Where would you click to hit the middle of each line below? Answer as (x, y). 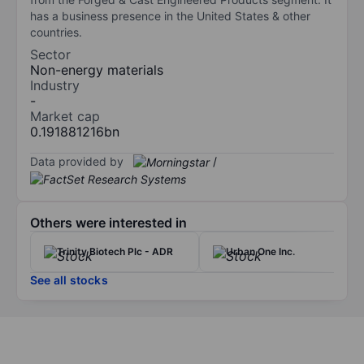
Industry (55, 85)
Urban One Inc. (260, 252)
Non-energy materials (97, 69)
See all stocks (69, 280)
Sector (50, 54)
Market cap (65, 116)
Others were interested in (108, 223)
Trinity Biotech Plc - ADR (115, 252)
